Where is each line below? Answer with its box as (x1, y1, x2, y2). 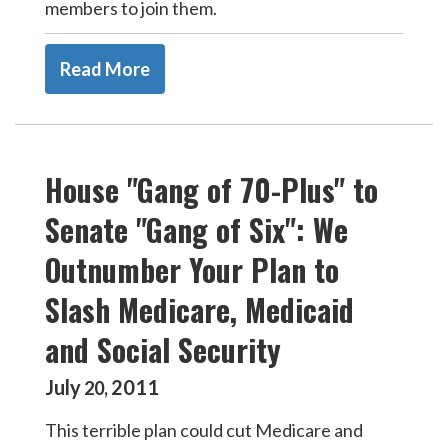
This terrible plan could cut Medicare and (45, 419, 363, 441)
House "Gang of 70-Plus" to (45, 167, 378, 212)
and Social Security (45, 327, 281, 372)
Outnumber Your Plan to (45, 247, 339, 292)
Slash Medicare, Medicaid (45, 287, 354, 332)
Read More (60, 58, 150, 80)
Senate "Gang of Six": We (45, 207, 348, 252)
